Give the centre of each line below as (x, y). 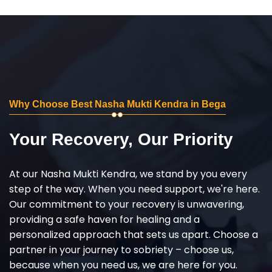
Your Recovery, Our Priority (121, 139)
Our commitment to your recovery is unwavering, (127, 204)
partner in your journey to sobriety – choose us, (121, 250)
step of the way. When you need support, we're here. (134, 189)
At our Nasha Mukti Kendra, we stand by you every (128, 174)
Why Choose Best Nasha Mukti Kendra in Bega (117, 104)
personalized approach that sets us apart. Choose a (134, 234)
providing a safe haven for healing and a (104, 219)
